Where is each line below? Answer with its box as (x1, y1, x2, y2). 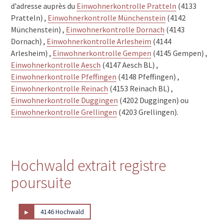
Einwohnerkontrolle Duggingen (11, 95, 118, 105)
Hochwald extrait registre (11, 155, 166, 175)
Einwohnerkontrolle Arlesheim (47, 36, 152, 46)
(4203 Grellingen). (117, 107, 179, 117)
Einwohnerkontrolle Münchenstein (48, 12, 166, 23)
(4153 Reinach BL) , (108, 83, 173, 93)
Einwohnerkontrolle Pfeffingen (11, 71, 117, 82)
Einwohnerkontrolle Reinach (11, 83, 109, 93)
